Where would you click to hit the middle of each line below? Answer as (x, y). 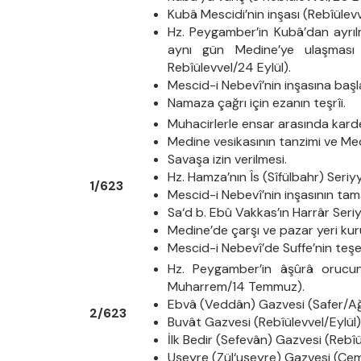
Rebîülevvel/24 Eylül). (229, 67)
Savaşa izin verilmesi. (227, 159)
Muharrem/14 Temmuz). (236, 286)
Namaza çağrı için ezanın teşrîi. (257, 102)
